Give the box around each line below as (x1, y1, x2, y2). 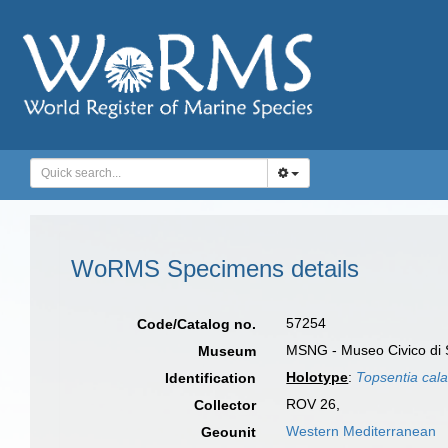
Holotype (286, 369, 349, 385)
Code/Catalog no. (137, 316, 257, 332)
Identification (165, 370, 257, 386)
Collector (194, 397, 257, 413)
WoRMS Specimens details (71, 255, 359, 282)
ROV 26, (286, 396, 341, 412)
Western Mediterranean (286, 423, 437, 439)
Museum (198, 343, 257, 359)
